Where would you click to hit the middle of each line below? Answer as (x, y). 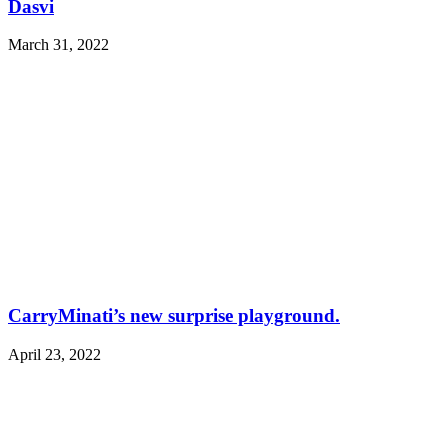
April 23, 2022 (54, 354)
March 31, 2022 (58, 45)
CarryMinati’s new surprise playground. (174, 316)
